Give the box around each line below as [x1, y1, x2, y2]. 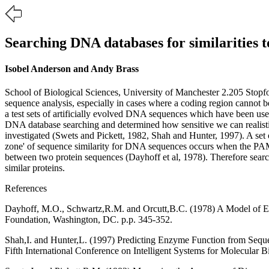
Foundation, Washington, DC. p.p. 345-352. [5, 214, 172, 225]
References [5, 183, 47, 194]
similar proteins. [5, 163, 65, 174]
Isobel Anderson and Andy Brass [5, 64, 139, 74]
